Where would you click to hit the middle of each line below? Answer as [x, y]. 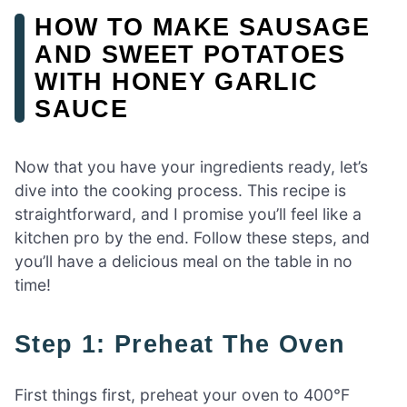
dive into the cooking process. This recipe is [180, 190]
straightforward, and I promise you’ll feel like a [188, 213]
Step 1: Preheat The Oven [189, 343]
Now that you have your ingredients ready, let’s [191, 166]
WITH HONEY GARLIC [177, 82]
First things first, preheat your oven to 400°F [182, 394]
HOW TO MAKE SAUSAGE [203, 27]
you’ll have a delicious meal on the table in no [184, 261]
